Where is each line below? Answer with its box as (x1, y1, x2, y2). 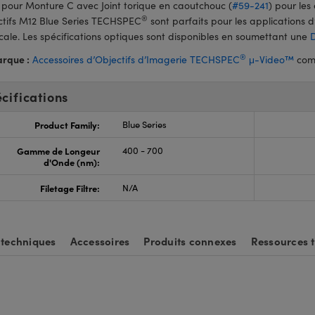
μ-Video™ (246, 53, 294, 66)
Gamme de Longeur (16, 144, 100, 157)
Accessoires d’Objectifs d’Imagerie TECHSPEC (32, 53, 240, 66)
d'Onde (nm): (43, 155, 100, 168)
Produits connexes (143, 233, 237, 248)
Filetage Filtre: (39, 181, 100, 194)
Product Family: (34, 118, 100, 131)
